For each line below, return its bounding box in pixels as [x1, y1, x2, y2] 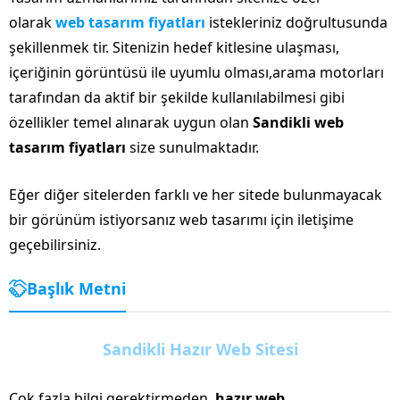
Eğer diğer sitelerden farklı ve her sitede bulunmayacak [9, 184, 382, 204]
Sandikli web [253, 112, 344, 132]
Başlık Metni [27, 277, 126, 299]
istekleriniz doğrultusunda [205, 12, 387, 32]
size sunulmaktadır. [126, 137, 259, 157]
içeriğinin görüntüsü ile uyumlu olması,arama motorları [9, 62, 384, 82]
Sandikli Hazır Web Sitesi [102, 337, 298, 360]
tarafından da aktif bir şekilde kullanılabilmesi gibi [9, 87, 345, 107]
